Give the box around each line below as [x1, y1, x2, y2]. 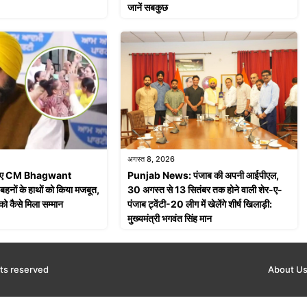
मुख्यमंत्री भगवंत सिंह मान [127, 212, 212, 225]
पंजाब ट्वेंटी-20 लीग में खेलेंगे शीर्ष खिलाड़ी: [127, 198, 272, 210]
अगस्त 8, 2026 [127, 154, 175, 164]
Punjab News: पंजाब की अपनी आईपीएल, [127, 169, 279, 182]
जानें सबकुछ [127, 1, 168, 14]
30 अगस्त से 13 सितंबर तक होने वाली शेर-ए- [127, 184, 282, 196]
